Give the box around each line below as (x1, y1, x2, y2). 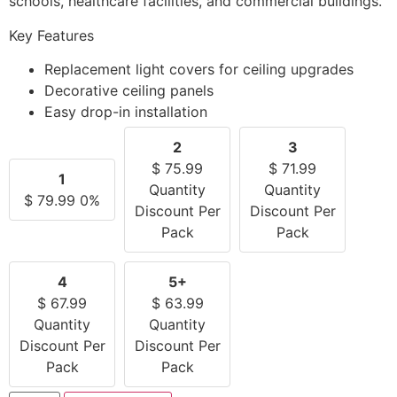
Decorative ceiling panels (44, 82, 214, 100)
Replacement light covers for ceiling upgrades (44, 60, 354, 79)
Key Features (9, 26, 94, 44)
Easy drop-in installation (44, 103, 207, 121)
